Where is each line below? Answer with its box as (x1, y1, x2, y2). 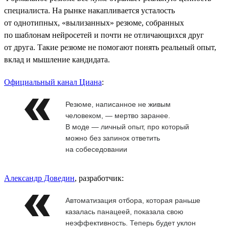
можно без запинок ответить (65, 133, 160, 142)
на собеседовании (65, 145, 127, 153)
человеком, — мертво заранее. (65, 111, 170, 120)
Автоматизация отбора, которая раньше (65, 196, 200, 204)
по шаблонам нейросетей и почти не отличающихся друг (4, 30, 204, 39)
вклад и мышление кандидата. (4, 55, 110, 64)
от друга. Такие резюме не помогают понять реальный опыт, (4, 42, 216, 52)
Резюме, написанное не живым (65, 100, 171, 108)
